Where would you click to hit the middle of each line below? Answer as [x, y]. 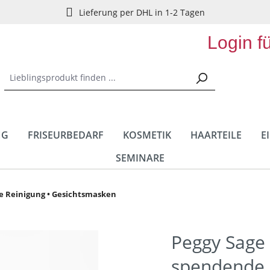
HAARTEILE [216, 135]
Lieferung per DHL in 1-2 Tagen [142, 12]
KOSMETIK [147, 135]
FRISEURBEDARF [65, 135]
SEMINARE [140, 158]
